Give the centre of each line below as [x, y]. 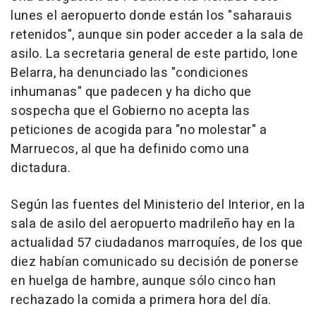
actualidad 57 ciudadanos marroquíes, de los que [157, 243]
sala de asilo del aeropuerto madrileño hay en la [153, 224]
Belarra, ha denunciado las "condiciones [130, 73]
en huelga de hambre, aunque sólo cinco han [143, 281]
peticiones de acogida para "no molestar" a [139, 130]
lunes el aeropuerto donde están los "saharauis [151, 16]
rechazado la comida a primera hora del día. [141, 300]
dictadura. [41, 168]
